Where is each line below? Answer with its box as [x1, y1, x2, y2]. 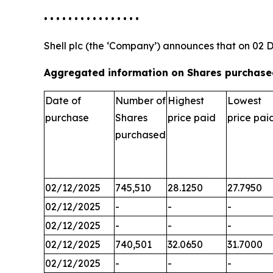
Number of [115, 94, 166, 107]
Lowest [227, 94, 261, 107]
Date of [45, 94, 81, 107]
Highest [168, 94, 204, 107]
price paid [168, 111, 216, 124]
